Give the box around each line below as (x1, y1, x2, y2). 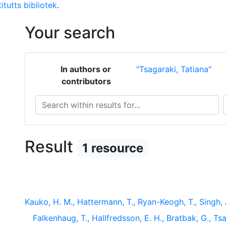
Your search (25, 23, 115, 42)
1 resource (82, 141, 143, 155)
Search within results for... (35, 96, 133, 106)
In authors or (60, 64, 111, 74)
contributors (61, 76, 111, 86)
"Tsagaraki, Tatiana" (136, 64, 211, 74)
